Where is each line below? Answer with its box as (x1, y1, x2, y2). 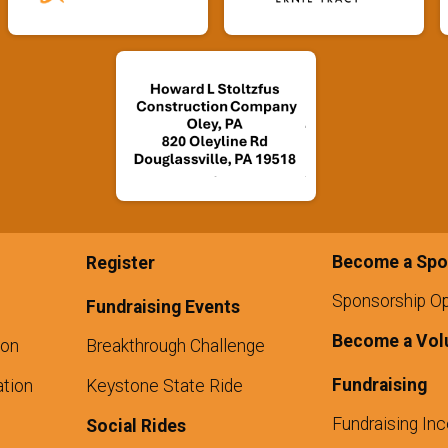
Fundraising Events (85, 297, 240, 318)
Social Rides (85, 416, 186, 437)
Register (85, 253, 155, 274)
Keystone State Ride (85, 376, 243, 397)
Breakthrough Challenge (85, 336, 265, 357)
